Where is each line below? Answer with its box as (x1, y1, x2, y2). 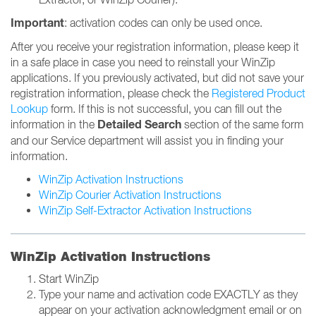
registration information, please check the (11, 87, 212, 99)
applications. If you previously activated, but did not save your (11, 71, 304, 84)
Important (11, 16, 64, 30)
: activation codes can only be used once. (64, 16, 262, 29)
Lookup (11, 102, 48, 115)
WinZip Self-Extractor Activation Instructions (39, 204, 252, 217)
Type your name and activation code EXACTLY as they (39, 288, 298, 300)
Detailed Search (97, 117, 181, 132)
